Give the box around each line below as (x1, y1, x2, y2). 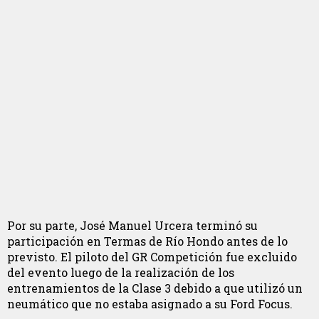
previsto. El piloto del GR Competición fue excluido (7, 249, 297, 265)
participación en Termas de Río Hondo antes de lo (7, 234, 288, 249)
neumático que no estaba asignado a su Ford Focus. (7, 296, 293, 312)
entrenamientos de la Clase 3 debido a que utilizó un (7, 281, 303, 296)
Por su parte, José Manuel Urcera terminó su (7, 218, 258, 234)
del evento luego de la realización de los (7, 265, 234, 281)
